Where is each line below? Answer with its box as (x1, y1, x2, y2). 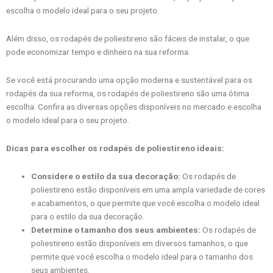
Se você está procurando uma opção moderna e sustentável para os (6, 75, 252, 85)
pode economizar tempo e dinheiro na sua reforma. (6, 47, 190, 57)
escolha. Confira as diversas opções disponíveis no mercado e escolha (6, 102, 261, 112)
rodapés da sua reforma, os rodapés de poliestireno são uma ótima (6, 88, 249, 99)
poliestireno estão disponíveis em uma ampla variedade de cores (31, 185, 266, 195)
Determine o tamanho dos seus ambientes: (31, 225, 201, 235)
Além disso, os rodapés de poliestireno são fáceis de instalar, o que (6, 34, 249, 44)
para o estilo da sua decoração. (31, 211, 145, 222)
